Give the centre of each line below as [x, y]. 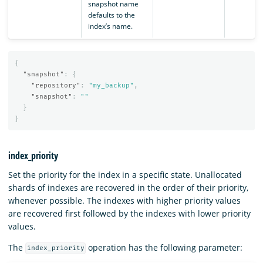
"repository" [55, 86]
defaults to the [111, 15]
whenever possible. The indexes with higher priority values [124, 200]
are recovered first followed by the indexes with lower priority [129, 213]
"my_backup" [111, 86]
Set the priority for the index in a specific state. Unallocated [125, 174]
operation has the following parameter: [164, 247]
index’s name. [110, 26]
